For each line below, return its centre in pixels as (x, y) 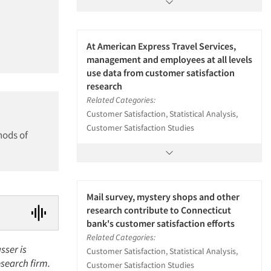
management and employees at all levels (169, 59)
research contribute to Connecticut (159, 210)
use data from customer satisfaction (161, 73)
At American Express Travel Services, (161, 46)
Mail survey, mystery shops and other (163, 197)
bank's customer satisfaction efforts (161, 223)
